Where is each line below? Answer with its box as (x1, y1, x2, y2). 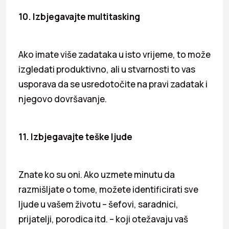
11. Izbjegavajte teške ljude (18, 130, 132, 143)
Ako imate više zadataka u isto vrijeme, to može (18, 48, 211, 60)
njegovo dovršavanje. (18, 93, 107, 105)
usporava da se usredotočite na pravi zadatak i (18, 78, 208, 90)
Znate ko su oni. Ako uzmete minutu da (18, 168, 175, 180)
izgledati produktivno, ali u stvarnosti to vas (18, 63, 195, 75)
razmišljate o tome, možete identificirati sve (18, 183, 198, 195)
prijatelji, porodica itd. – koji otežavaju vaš (18, 213, 188, 225)
